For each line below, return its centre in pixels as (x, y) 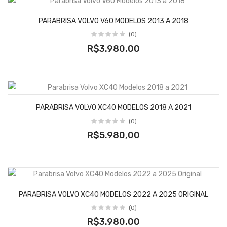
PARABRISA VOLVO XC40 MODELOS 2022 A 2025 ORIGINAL (113, 194)
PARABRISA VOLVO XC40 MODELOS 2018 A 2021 (113, 108)
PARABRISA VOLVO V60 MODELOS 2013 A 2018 (113, 21)
